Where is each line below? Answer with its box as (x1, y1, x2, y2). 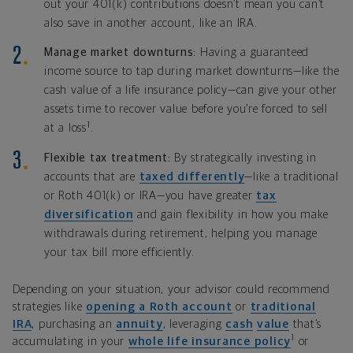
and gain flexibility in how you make (133, 209, 329, 221)
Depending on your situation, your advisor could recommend (13, 284, 330, 296)
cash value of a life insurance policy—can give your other (44, 84, 337, 97)
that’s (288, 318, 321, 331)
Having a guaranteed (196, 46, 309, 59)
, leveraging (162, 318, 226, 331)
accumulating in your (13, 336, 128, 348)
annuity (116, 318, 163, 331)
